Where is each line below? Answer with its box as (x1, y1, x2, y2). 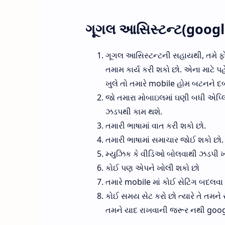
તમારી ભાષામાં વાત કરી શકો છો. (105, 120, 206, 131)
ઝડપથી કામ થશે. (105, 105, 162, 117)
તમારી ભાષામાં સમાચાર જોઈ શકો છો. (105, 134, 223, 145)
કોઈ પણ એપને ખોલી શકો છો (105, 162, 199, 173)
